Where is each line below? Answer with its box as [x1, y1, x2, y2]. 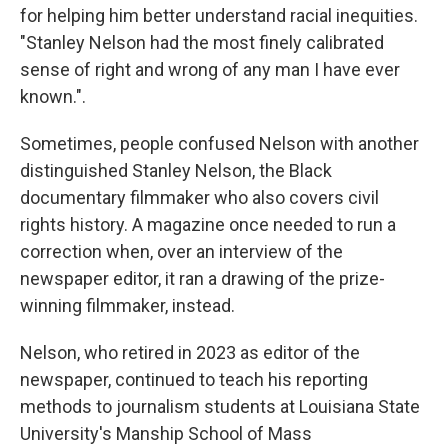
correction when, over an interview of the [20, 241, 343, 262]
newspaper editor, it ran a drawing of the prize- [20, 268, 385, 289]
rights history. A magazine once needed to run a [20, 214, 396, 235]
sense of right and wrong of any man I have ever [20, 59, 400, 80]
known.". [20, 86, 86, 107]
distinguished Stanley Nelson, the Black [20, 160, 332, 181]
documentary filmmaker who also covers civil [20, 187, 379, 208]
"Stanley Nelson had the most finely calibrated [20, 32, 384, 53]
